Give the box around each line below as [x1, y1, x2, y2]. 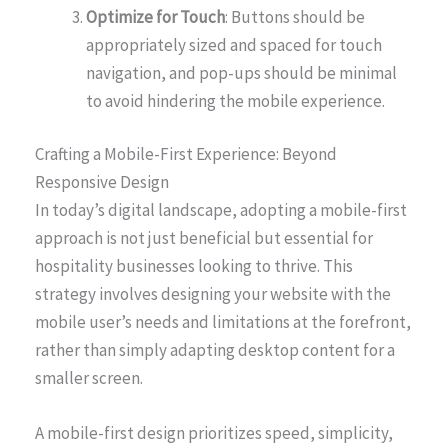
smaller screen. [35, 367, 143, 390]
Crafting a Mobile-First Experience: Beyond [35, 143, 337, 166]
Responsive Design [35, 171, 169, 194]
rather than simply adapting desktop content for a [35, 339, 395, 362]
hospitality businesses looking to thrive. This [35, 255, 353, 278]
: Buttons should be [225, 5, 365, 28]
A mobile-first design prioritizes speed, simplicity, [35, 422, 393, 445]
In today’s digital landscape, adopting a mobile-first [35, 199, 407, 222]
